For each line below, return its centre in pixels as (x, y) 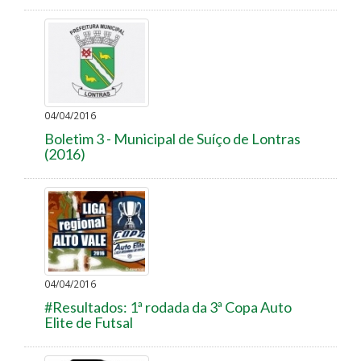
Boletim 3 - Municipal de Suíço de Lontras (172, 138)
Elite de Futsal (89, 322)
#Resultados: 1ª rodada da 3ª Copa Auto (168, 307)
